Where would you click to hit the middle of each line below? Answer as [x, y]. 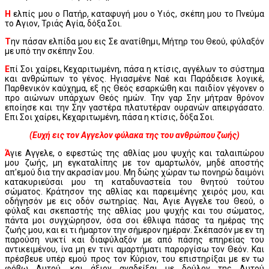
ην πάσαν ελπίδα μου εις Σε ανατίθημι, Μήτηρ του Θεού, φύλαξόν [138, 41]
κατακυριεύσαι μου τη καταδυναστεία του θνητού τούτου [134, 182]
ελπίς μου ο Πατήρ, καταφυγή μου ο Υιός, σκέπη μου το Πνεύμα [138, 14]
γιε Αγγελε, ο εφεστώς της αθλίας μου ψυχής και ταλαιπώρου [137, 153]
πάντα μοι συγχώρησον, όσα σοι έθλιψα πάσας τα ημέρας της [134, 220]
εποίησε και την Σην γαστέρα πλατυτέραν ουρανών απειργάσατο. [134, 107]
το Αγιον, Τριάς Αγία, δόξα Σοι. [63, 23]
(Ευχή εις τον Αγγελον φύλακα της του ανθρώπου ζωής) [134, 135]
